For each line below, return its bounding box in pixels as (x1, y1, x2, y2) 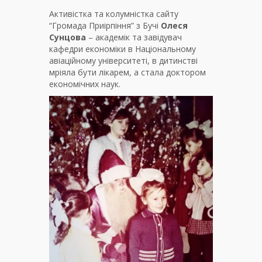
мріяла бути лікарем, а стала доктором (49, 67, 206, 78)
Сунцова (49, 32, 86, 43)
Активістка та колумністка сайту (49, 8, 178, 19)
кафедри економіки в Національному (49, 43, 196, 54)
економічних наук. (49, 78, 120, 89)
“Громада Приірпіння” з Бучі (49, 20, 161, 31)
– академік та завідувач (86, 32, 182, 43)
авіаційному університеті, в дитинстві (49, 55, 198, 66)
